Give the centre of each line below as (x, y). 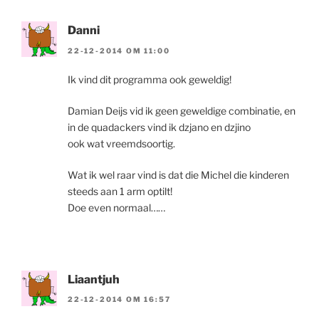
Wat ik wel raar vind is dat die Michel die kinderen (178, 174)
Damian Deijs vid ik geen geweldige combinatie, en (182, 110)
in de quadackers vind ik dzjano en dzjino (159, 127)
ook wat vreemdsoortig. (121, 143)
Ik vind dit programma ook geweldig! (150, 79)
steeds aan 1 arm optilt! (120, 191)
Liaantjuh (94, 279)
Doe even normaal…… (116, 207)
